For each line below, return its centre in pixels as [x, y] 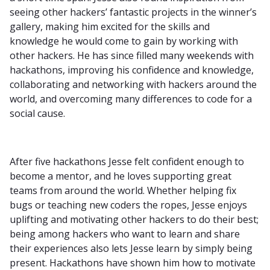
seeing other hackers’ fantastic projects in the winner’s [133, 12]
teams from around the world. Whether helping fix [123, 190]
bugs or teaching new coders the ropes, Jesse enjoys [128, 205]
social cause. [37, 113]
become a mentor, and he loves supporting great [121, 176]
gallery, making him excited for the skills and [110, 26]
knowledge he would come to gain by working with [124, 41]
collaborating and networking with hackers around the [133, 84]
